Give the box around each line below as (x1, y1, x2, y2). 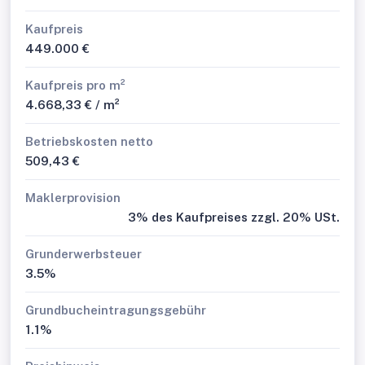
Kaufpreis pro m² (25, 78, 125, 92)
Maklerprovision (25, 191, 121, 204)
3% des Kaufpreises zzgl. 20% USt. (128, 210, 340, 224)
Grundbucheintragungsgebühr (25, 303, 206, 317)
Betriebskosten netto (25, 134, 153, 148)
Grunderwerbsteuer (25, 247, 142, 261)
